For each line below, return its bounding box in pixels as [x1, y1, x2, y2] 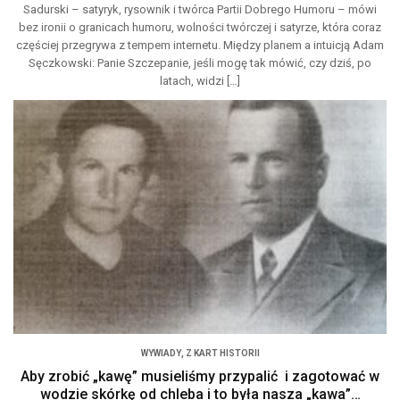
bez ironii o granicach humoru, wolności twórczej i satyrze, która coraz [19, 21, 381, 35]
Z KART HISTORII [185, 347, 260, 358]
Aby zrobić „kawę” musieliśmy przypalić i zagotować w [21, 367, 379, 385]
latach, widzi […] [160, 74, 240, 88]
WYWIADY [140, 347, 181, 358]
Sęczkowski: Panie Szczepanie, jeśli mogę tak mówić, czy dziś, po [29, 56, 371, 71]
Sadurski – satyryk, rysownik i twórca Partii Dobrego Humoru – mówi [23, 3, 377, 17]
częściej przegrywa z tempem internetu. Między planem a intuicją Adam [16, 38, 384, 53]
